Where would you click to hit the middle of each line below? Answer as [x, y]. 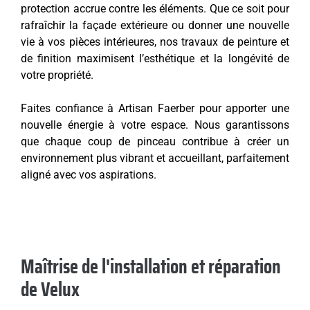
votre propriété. [57, 75]
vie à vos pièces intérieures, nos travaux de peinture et [155, 42]
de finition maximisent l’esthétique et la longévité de [155, 59]
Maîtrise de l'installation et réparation [151, 267]
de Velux [50, 290]
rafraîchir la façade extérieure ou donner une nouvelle [155, 26]
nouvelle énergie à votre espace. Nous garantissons [155, 125]
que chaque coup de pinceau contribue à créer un [155, 142]
